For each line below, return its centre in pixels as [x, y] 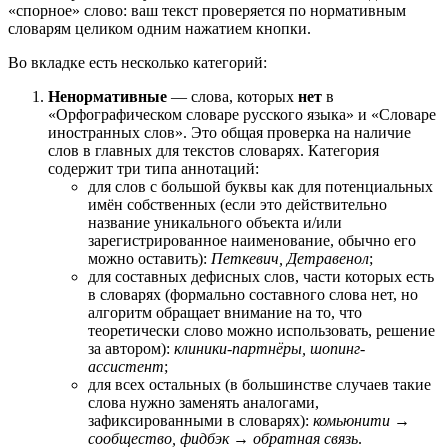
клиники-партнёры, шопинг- [269, 348]
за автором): [131, 348]
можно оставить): [149, 258]
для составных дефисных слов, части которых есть [261, 276]
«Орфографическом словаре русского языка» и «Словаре [242, 114]
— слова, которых [232, 96]
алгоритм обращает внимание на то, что [225, 312]
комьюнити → [361, 420]
